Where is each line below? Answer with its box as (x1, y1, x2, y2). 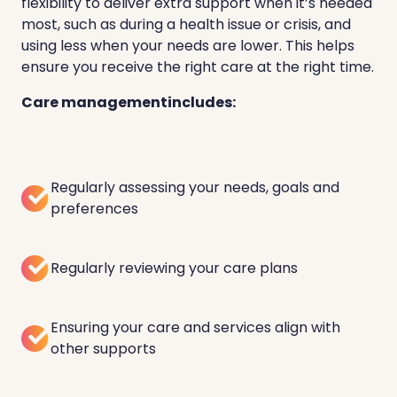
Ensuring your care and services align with (50, 317, 340, 339)
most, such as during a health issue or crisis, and (21, 14, 351, 35)
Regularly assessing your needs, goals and (50, 177, 339, 198)
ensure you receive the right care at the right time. (21, 57, 374, 78)
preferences (50, 198, 138, 220)
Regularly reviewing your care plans (50, 258, 298, 279)
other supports (50, 339, 156, 360)
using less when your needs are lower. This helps (21, 35, 354, 57)
